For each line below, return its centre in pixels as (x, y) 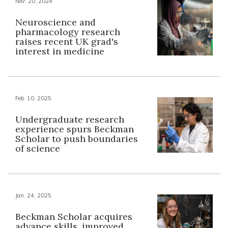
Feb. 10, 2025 (33, 98)
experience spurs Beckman (75, 129)
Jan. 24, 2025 (33, 195)
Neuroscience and (55, 22)
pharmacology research (68, 32)
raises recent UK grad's (67, 41)
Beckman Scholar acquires (74, 216)
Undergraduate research (70, 119)
